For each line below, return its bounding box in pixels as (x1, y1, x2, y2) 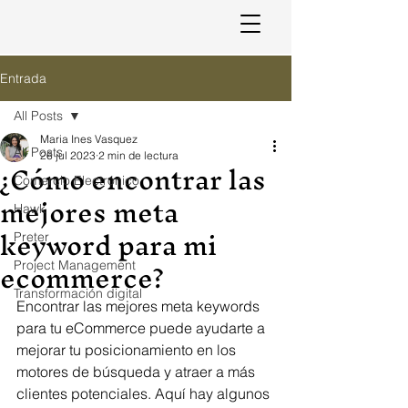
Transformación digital (14, 285, 142, 301)
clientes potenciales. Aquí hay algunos (16, 384, 273, 403)
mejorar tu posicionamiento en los (16, 341, 240, 359)
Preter (14, 229, 49, 245)
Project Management (14, 257, 136, 273)
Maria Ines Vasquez (40, 132, 138, 146)
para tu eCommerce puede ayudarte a (16, 319, 269, 337)
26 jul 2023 (40, 148, 96, 162)
